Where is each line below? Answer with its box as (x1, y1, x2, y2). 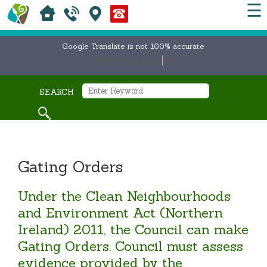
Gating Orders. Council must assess (18, 237, 244, 254)
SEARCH (39, 87, 74, 98)
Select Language (95, 55, 162, 66)
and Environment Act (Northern (18, 204, 223, 221)
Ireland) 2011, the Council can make (18, 221, 249, 238)
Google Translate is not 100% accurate (62, 42, 205, 51)
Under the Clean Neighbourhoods (18, 187, 231, 204)
